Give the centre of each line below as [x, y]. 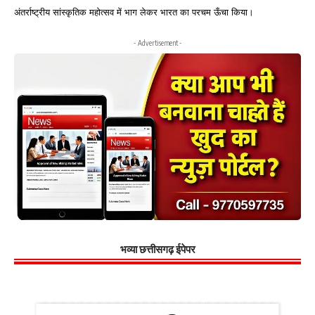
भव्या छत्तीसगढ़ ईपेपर [157, 249]
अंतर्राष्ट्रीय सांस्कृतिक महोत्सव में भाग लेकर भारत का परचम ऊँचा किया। [134, 12]
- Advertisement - [157, 43]
